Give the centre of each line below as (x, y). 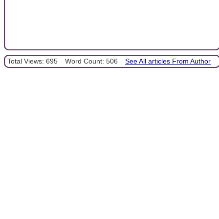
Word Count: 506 (91, 61)
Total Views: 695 (33, 61)
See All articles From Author (168, 61)
